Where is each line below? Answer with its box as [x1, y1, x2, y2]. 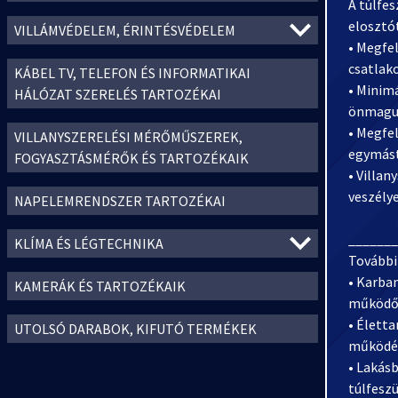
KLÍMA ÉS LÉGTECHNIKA [14, 235, 163, 252]
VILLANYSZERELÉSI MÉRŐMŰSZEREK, [14, 128, 243, 146]
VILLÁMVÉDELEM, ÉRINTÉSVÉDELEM [14, 21, 235, 39]
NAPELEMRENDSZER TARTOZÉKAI [14, 192, 226, 210]
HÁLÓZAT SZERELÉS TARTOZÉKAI [14, 85, 221, 103]
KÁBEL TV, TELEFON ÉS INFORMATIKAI [14, 64, 251, 82]
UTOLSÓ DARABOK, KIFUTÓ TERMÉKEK [14, 320, 257, 338]
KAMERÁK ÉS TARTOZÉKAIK [14, 277, 186, 295]
